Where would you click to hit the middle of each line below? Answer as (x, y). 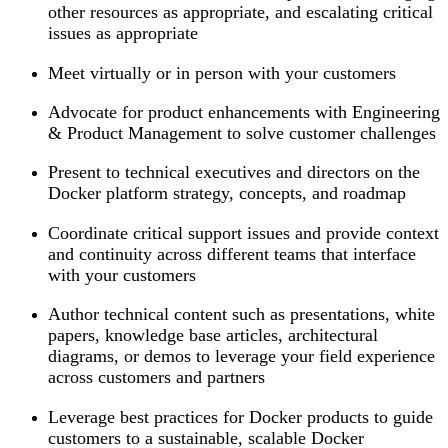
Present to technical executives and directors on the (234, 172)
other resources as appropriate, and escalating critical (240, 12)
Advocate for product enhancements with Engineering (244, 112)
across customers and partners (156, 377)
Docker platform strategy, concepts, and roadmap (227, 193)
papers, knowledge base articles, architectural (213, 335)
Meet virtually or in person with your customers (224, 72)
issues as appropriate (123, 33)
